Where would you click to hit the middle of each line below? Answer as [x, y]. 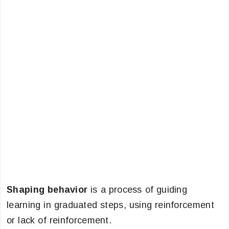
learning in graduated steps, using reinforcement [110, 205]
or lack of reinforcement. [59, 220]
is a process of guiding [138, 190]
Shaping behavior [47, 190]
